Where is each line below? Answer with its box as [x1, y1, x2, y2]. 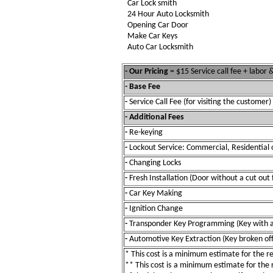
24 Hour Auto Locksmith [127, 10, 209, 19]
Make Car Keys [127, 32, 177, 41]
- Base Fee [125, 82, 160, 91]
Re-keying [129, 128, 163, 137]
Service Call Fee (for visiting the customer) [129, 97, 271, 107]
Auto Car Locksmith [127, 43, 193, 52]
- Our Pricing [125, 67, 168, 76]
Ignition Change [129, 204, 183, 213]
